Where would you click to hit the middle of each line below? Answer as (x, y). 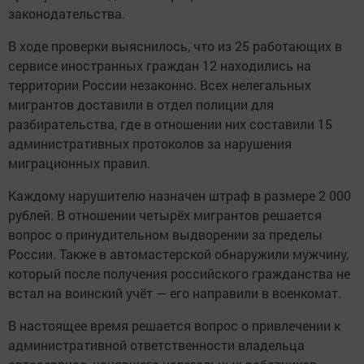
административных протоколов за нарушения (150, 143)
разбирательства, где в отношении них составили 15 (170, 124)
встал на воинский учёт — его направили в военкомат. (175, 293)
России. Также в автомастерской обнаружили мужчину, (178, 254)
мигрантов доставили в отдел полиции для (141, 104)
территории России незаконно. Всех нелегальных (160, 85)
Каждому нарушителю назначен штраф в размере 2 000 (180, 195)
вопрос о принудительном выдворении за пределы (165, 234)
